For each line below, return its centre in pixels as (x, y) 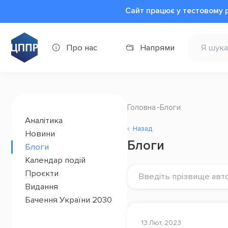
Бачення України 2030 (69, 200)
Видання (42, 187)
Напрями (157, 48)
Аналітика (44, 120)
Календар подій (55, 160)
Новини (40, 134)
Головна (141, 107)
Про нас (81, 48)
